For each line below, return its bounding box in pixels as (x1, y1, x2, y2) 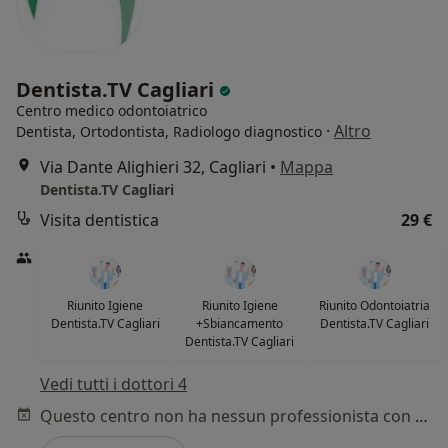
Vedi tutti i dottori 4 (40, 373, 187, 396)
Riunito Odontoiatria (319, 297, 431, 315)
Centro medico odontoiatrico (16, 101, 207, 121)
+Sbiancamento (196, 315, 284, 333)
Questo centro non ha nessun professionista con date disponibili (415, 405, 428, 428)
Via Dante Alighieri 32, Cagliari (40, 156, 266, 179)
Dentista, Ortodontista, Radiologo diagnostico (16, 122, 322, 142)
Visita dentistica (40, 209, 159, 232)
